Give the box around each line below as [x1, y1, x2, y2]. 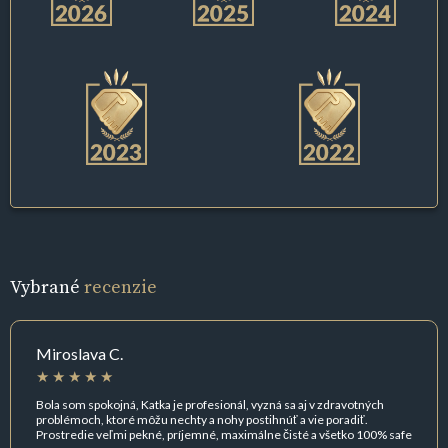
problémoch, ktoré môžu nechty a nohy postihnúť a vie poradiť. [36, 411, 368, 427]
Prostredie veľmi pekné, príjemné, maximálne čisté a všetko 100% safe [36, 426, 412, 442]
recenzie [84, 274, 157, 300]
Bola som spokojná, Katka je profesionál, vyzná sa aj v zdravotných [36, 396, 384, 412]
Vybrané [10, 274, 84, 300]
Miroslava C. [36, 344, 123, 364]
